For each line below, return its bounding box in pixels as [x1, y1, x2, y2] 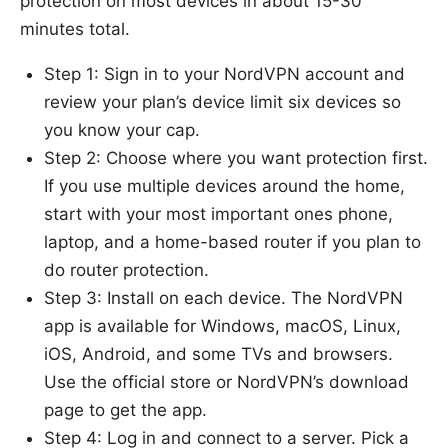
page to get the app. [44, 399, 207, 420]
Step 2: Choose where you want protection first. [44, 147, 428, 168]
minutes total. [20, 18, 130, 39]
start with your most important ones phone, [44, 203, 393, 224]
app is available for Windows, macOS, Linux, [44, 315, 401, 336]
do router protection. [44, 259, 209, 280]
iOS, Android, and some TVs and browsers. [44, 343, 393, 364]
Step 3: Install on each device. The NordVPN [44, 287, 403, 308]
